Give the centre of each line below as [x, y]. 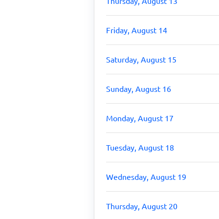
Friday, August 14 [137, 30]
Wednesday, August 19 [146, 176]
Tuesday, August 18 [140, 147]
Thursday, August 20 [142, 206]
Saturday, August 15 [141, 59]
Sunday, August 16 [139, 88]
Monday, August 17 [140, 118]
